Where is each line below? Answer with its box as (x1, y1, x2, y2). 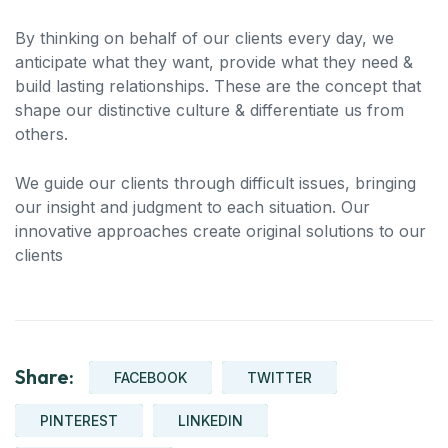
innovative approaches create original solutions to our (15, 220, 426, 241)
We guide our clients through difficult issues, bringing (15, 172, 416, 193)
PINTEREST (40, 411, 118, 429)
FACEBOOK (114, 368, 187, 386)
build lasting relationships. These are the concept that (15, 75, 421, 96)
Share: (15, 364, 74, 390)
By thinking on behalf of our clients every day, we (15, 27, 394, 48)
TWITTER (247, 368, 312, 386)
